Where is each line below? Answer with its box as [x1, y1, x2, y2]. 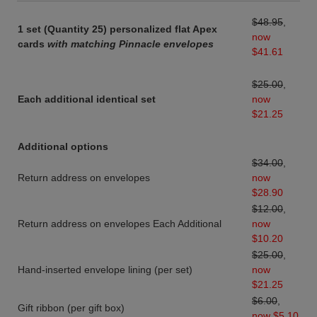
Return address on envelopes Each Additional [18, 218, 221, 229]
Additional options [18, 141, 108, 152]
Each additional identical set [18, 93, 156, 105]
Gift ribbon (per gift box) [18, 302, 125, 313]
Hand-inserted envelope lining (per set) [18, 264, 192, 275]
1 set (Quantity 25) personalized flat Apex [18, 23, 217, 35]
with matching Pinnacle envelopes [47, 38, 214, 50]
